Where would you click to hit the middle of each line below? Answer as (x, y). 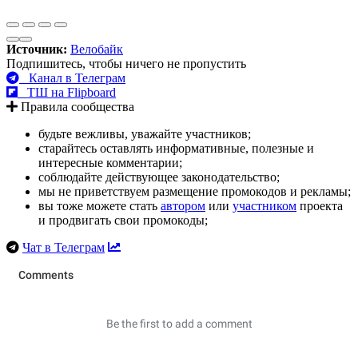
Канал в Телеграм (72, 78)
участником (265, 205)
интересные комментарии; (110, 162)
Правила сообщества (76, 106)
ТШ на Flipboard (67, 92)
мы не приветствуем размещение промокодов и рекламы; (195, 191)
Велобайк (97, 49)
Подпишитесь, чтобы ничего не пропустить (126, 63)
